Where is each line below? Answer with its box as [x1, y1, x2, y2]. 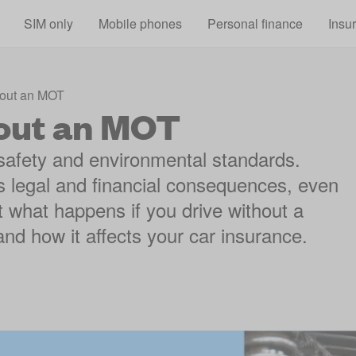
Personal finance [207, 14, 303, 33]
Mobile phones [98, 14, 182, 33]
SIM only [23, 14, 73, 33]
